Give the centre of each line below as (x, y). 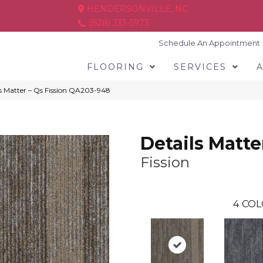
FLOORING (115, 67)
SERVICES (200, 67)
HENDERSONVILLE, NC (136, 9)
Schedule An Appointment (210, 43)
